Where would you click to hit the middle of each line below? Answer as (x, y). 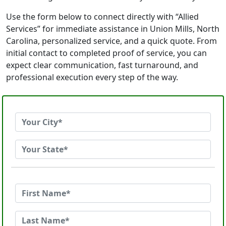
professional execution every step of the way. (92, 77)
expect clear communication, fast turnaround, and (102, 65)
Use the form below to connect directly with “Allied (102, 17)
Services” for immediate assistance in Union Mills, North (113, 29)
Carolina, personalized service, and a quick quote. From (111, 41)
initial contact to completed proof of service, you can (106, 53)
